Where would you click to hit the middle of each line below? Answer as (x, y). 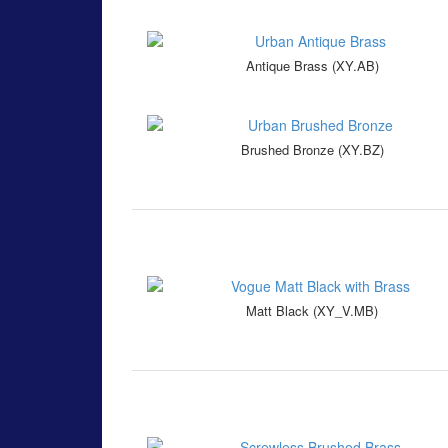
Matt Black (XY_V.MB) (312, 311)
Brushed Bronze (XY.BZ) (312, 150)
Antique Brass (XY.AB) (312, 66)
